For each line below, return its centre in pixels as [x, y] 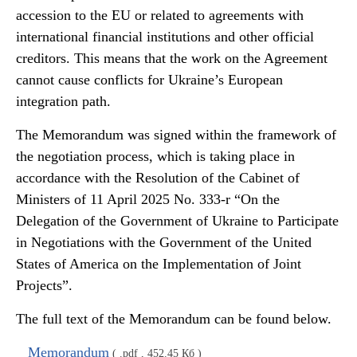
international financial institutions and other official [165, 37]
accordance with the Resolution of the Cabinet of [158, 178]
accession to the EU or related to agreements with [160, 15]
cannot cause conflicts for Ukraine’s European [149, 80]
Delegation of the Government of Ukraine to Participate [177, 221]
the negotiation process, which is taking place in [155, 156]
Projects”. [44, 285]
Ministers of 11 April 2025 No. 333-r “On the [148, 199]
